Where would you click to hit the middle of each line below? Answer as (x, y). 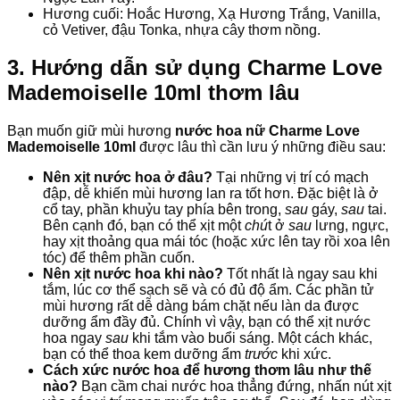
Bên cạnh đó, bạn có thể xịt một (144, 226)
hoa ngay (74, 338)
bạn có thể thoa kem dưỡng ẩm (144, 354)
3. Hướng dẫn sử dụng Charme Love (195, 68)
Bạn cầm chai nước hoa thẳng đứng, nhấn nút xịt (234, 387)
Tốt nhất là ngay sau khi (302, 274)
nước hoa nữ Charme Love (267, 131)
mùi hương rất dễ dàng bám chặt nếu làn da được (201, 306)
